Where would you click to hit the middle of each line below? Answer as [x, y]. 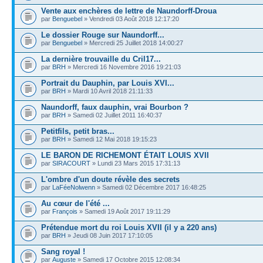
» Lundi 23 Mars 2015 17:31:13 [135, 163]
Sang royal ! [63, 251]
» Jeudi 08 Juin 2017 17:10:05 [109, 235]
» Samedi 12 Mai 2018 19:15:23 [111, 139]
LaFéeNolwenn [74, 187]
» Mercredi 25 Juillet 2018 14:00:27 [133, 43]
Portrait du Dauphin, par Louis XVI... [108, 83]
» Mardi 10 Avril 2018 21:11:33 [109, 91]
